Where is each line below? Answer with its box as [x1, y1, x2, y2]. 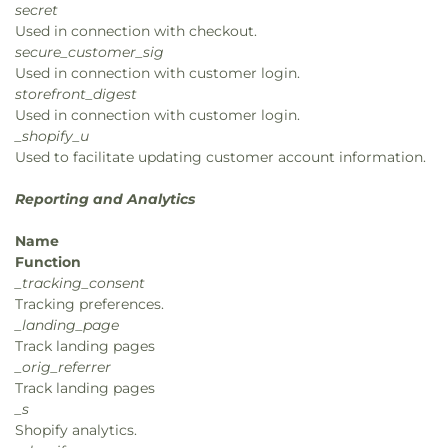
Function [15, 253, 81, 271]
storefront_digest [15, 85, 137, 103]
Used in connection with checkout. [15, 22, 257, 40]
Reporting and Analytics [15, 190, 195, 208]
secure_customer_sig [15, 43, 164, 61]
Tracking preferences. [15, 295, 164, 313]
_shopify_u [15, 127, 89, 145]
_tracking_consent [15, 274, 145, 292]
